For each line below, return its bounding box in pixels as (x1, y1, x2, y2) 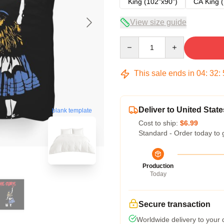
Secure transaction (138, 200, 210, 208)
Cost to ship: (138, 119, 180, 127)
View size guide (130, 18, 186, 26)
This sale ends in (132, 69, 196, 77)
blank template (52, 107, 92, 114)
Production (142, 162, 173, 169)
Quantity (119, 37, 146, 45)
